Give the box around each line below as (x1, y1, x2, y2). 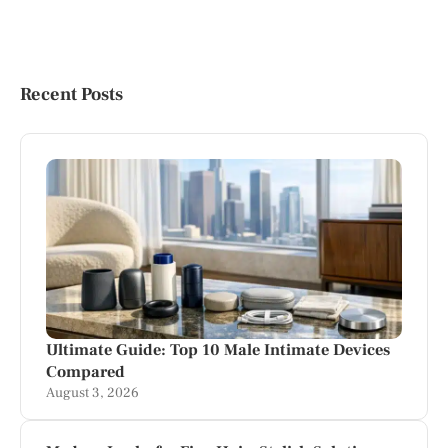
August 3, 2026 (46, 383, 139, 402)
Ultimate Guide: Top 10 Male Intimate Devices (46, 338, 390, 360)
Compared (46, 360, 125, 382)
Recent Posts (20, 81, 123, 106)
